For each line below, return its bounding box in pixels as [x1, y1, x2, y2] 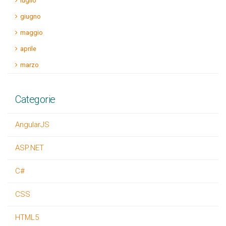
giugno [20, 13, 41, 20]
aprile [20, 45, 36, 52]
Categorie [15, 93, 55, 105]
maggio [20, 29, 43, 36]
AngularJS [15, 120, 49, 129]
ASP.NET [15, 143, 44, 152]
